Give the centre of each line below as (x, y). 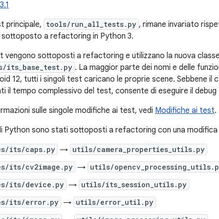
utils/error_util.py (115, 202)
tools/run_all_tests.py (91, 24)
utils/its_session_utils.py (134, 185)
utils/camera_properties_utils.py (139, 149)
